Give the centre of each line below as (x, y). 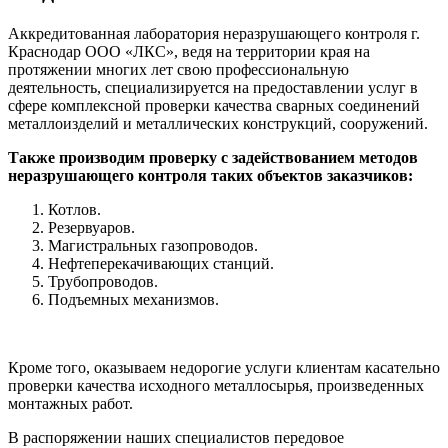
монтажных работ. (70, 403)
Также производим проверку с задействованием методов (213, 157)
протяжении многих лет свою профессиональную (178, 69)
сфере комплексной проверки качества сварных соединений (214, 105)
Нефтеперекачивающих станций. (161, 263)
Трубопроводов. (103, 281)
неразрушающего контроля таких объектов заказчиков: (210, 175)
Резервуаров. (91, 227)
